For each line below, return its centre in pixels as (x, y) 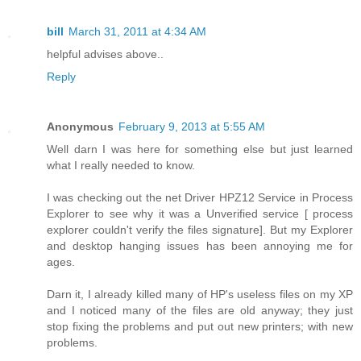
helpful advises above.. (105, 54)
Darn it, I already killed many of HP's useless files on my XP (200, 294)
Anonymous (80, 126)
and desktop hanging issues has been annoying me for (200, 245)
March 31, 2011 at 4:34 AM (137, 31)
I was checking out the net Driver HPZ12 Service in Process (200, 197)
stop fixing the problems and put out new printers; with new (200, 326)
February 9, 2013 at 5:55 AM (192, 126)
